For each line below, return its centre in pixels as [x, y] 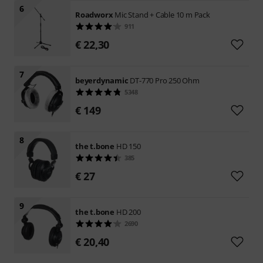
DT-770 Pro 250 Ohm [165, 80]
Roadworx [94, 14]
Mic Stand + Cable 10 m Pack [162, 14]
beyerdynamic [102, 80]
